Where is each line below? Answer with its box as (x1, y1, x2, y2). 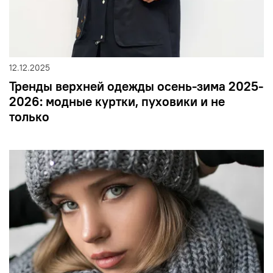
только (9, 108, 49, 125)
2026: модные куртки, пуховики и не (9, 93, 225, 110)
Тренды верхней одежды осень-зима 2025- (9, 77, 263, 94)
